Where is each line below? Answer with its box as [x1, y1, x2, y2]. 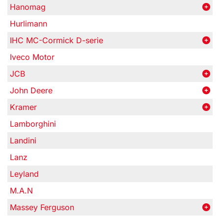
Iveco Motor [10, 52, 55, 62]
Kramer [10, 102, 37, 112]
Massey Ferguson [10, 202, 74, 212]
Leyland [10, 169, 39, 179]
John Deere [10, 85, 53, 95]
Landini [10, 136, 36, 145]
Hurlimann [10, 19, 47, 28]
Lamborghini [10, 119, 56, 129]
